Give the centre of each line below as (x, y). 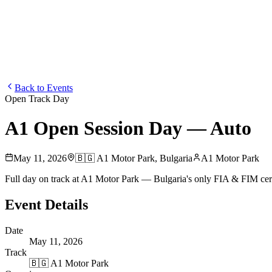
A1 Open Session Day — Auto (128, 128)
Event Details (46, 204)
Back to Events (44, 88)
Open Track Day (37, 99)
